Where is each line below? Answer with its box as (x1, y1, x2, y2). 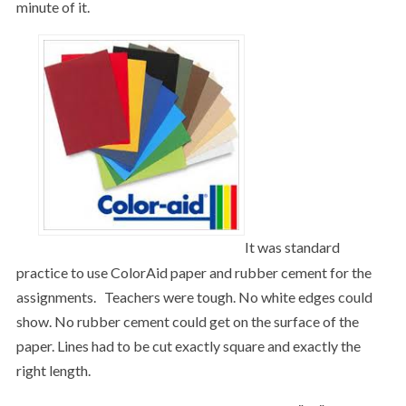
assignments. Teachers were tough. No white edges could (15, 287, 372, 305)
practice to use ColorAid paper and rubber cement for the (15, 263, 372, 281)
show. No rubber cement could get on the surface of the (15, 312, 359, 330)
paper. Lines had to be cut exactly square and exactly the (15, 336, 361, 354)
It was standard (244, 238, 340, 256)
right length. (15, 361, 91, 379)
